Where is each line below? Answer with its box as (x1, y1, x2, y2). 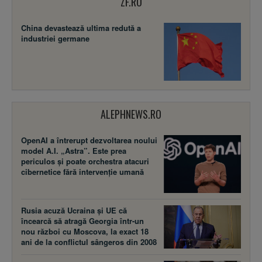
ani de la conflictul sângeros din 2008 (21, 236, 157, 247)
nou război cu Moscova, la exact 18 (21, 225, 149, 237)
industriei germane (21, 33, 89, 44)
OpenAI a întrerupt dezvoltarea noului (21, 134, 157, 146)
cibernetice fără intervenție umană (21, 166, 144, 177)
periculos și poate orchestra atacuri (21, 155, 149, 167)
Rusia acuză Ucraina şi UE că (21, 204, 127, 216)
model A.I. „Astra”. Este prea (21, 144, 126, 156)
